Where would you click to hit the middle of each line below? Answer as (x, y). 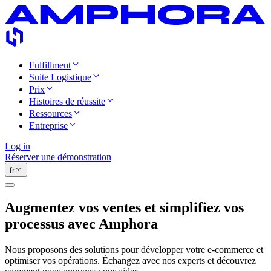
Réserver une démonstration (58, 157)
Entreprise (48, 126)
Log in (18, 146)
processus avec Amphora (81, 224)
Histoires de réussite (67, 102)
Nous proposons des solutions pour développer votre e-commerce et (134, 249)
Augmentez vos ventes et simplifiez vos (124, 207)
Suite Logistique (60, 77)
